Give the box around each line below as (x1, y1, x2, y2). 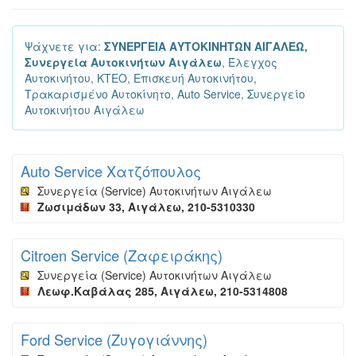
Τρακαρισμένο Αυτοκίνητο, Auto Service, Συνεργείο (25, 86, 305, 102)
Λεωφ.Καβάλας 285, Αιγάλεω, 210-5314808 (37, 283, 288, 299)
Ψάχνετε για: (25, 38, 104, 54)
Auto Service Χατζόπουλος (21, 161, 201, 181)
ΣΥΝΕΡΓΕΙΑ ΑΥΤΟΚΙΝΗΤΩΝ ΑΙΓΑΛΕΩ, (104, 38, 308, 54)
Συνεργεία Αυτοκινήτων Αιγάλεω (25, 54, 222, 70)
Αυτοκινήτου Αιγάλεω (25, 102, 145, 118)
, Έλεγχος (222, 54, 277, 70)
